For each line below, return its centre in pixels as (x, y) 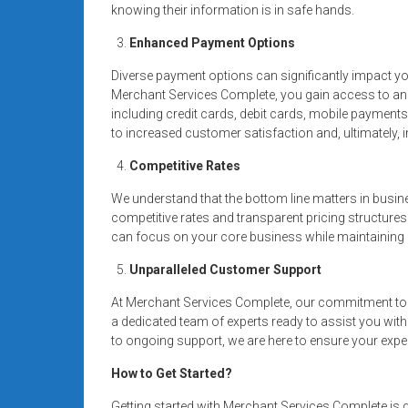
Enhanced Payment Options (212, 42)
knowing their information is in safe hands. (233, 10)
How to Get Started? (172, 373)
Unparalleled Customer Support (225, 269)
